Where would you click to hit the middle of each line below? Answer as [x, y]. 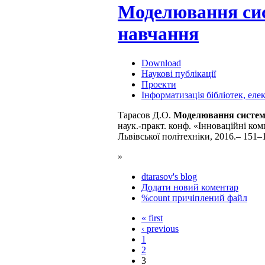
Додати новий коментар [190, 187]
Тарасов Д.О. [146, 115]
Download [161, 63]
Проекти [159, 84]
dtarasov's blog [169, 176]
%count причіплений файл [194, 198]
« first [152, 218]
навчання [158, 34]
